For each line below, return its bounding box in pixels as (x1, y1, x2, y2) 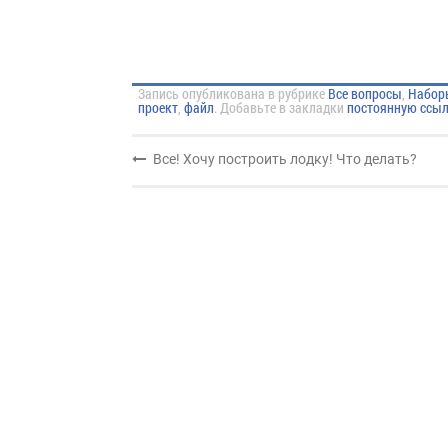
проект (138, 98, 178, 117)
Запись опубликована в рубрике (138, 84, 328, 103)
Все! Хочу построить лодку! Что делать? (150, 150, 418, 167)
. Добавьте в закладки (214, 98, 347, 117)
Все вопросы (328, 84, 402, 103)
